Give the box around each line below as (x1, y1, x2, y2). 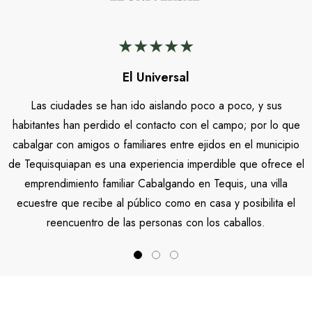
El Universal (123, 68, 189, 87)
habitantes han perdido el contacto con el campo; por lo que (12, 117, 300, 134)
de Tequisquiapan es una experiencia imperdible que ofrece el (8, 156, 304, 173)
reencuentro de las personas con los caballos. (47, 214, 265, 231)
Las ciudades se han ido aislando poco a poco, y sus (30, 97, 282, 114)
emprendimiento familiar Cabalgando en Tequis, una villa (24, 175, 288, 192)
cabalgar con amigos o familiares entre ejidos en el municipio (13, 136, 299, 153)
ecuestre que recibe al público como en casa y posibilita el (17, 195, 295, 212)
